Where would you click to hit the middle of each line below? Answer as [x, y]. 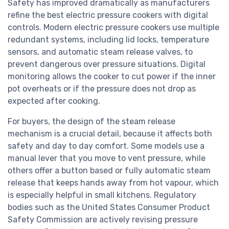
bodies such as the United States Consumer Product [109, 208]
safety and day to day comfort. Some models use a [106, 146]
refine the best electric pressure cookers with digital [108, 15]
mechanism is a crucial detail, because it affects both [110, 134]
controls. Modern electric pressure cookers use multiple [113, 28]
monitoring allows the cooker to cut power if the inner [112, 77]
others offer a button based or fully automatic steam [109, 171]
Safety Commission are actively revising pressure [103, 220]
